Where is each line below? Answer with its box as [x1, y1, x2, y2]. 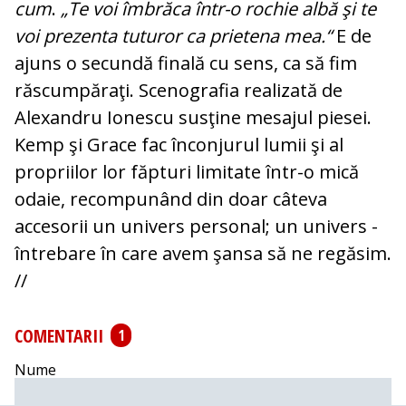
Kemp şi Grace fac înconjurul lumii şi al [14, 132, 343, 158]
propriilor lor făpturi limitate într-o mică [14, 159, 359, 185]
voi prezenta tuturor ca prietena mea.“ [14, 24, 336, 49]
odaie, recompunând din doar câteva [14, 187, 327, 212]
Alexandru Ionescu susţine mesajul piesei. [14, 105, 372, 130]
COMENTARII [14, 323, 103, 348]
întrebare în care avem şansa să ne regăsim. [14, 241, 391, 266]
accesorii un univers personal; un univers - [14, 214, 378, 239]
